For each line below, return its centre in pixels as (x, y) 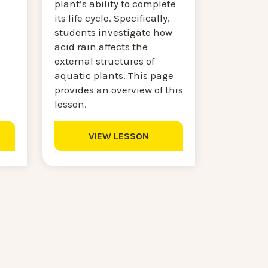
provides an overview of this (119, 89)
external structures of (105, 61)
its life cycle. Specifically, (112, 18)
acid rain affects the (101, 46)
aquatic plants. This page (114, 75)
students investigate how (114, 32)
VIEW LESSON (119, 136)
